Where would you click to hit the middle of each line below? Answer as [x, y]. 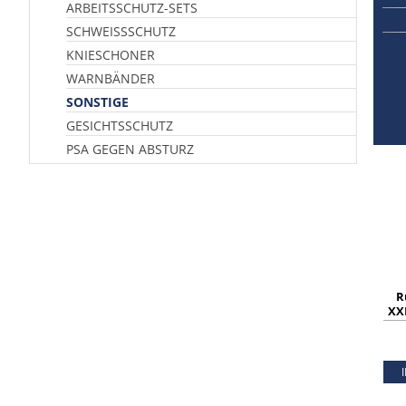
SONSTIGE [97, 102]
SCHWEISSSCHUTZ [117, 31]
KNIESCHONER [111, 55]
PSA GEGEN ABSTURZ [130, 149]
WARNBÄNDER [111, 78]
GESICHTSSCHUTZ [120, 126]
